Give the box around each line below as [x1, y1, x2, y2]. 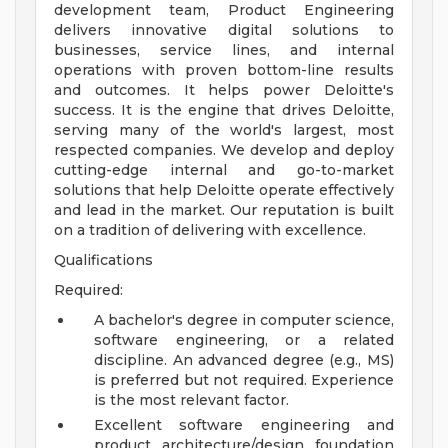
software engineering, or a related [94, 331, 394, 350]
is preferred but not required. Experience [94, 371, 394, 390]
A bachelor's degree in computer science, [94, 311, 394, 330]
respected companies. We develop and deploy [54, 141, 394, 160]
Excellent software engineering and [94, 416, 394, 435]
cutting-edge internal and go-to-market [54, 161, 394, 180]
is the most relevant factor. [94, 391, 289, 410]
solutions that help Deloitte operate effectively [54, 181, 394, 200]
